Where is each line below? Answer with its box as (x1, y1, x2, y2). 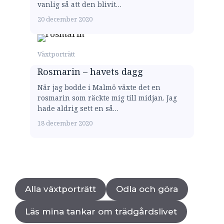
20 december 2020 (37, 14, 92, 23)
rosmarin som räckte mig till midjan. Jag (37, 92, 177, 102)
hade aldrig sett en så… (37, 103, 118, 113)
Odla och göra (116, 183, 178, 194)
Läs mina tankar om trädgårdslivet (25, 206, 177, 216)
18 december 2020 (37, 118, 92, 127)
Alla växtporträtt (25, 183, 96, 194)
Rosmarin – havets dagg (37, 65, 143, 77)
